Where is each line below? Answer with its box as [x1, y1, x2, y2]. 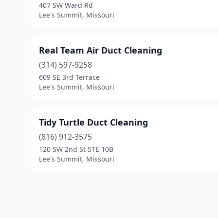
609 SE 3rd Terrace [39, 73, 100, 82]
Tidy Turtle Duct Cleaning [39, 116, 148, 128]
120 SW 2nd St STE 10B [39, 145, 113, 154]
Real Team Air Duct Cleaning [39, 44, 162, 56]
